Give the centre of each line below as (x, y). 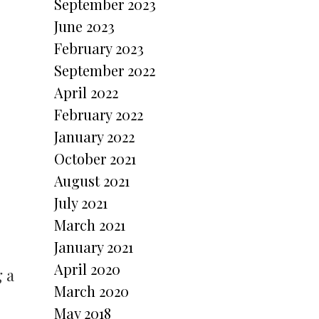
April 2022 (86, 92)
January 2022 (94, 136)
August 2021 (92, 181)
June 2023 (84, 26)
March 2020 (91, 291)
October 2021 (95, 158)
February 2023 (99, 48)
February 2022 (99, 114)
